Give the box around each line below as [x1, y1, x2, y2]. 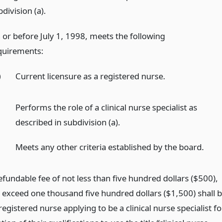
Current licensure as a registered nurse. [15, 70, 166, 82]
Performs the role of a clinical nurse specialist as [15, 101, 198, 113]
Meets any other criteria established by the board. [15, 141, 205, 153]
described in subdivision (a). [15, 116, 121, 128]
